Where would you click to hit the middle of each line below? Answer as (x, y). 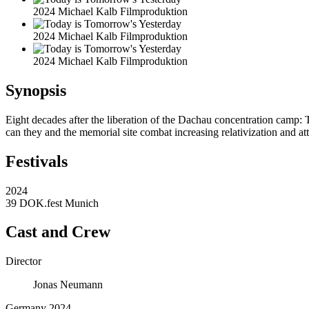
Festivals (37, 161)
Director (23, 261)
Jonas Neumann (68, 285)
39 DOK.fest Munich (52, 203)
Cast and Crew (58, 232)
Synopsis (36, 90)
